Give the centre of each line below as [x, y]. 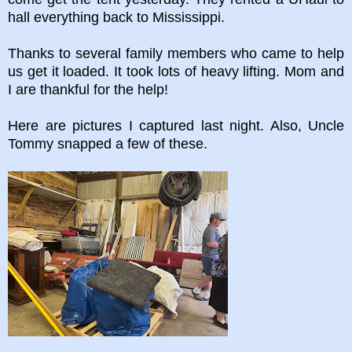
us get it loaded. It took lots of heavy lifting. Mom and [176, 71]
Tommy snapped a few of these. [110, 143]
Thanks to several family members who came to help [176, 53]
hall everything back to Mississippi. [118, 17]
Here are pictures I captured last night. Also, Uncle [176, 125]
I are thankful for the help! [88, 89]
